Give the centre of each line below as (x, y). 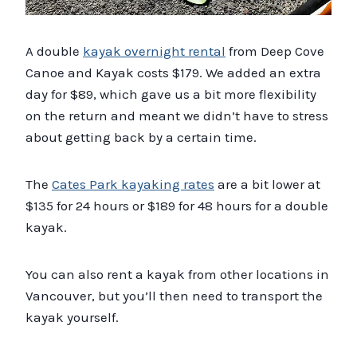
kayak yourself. (72, 317)
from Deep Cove (275, 51)
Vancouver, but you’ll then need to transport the (174, 295)
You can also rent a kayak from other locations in (177, 274)
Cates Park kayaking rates (133, 184)
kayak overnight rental (154, 51)
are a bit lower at (267, 184)
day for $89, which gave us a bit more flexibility (171, 94)
